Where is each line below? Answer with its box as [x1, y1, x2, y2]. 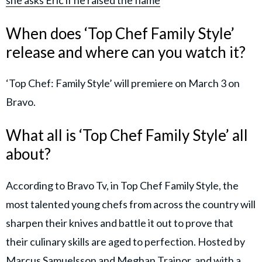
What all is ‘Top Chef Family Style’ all [6, 126, 248, 145]
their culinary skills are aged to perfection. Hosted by [6, 235, 245, 248]
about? [6, 144, 54, 164]
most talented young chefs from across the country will [6, 197, 256, 211]
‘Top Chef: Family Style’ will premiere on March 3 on [6, 77, 240, 90]
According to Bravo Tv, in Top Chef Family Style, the [6, 178, 239, 192]
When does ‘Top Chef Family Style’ [6, 23, 235, 43]
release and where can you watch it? [6, 42, 246, 61]
